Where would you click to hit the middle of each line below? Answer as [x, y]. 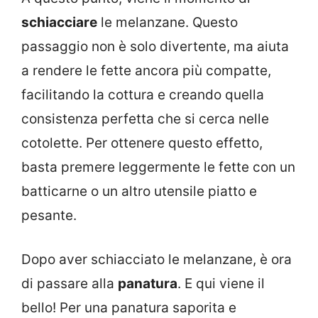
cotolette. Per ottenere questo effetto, [142, 143]
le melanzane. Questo [168, 22]
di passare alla [70, 284]
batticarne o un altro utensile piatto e [139, 191]
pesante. [49, 215]
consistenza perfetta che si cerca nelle [145, 119]
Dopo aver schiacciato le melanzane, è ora [157, 260]
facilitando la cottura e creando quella [143, 94]
